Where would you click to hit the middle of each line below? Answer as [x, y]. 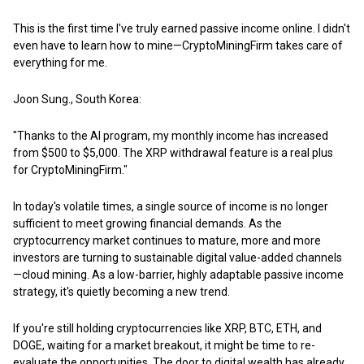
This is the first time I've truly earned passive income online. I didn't [182, 28]
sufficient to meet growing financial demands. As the [147, 223]
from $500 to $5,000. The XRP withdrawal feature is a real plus [173, 152]
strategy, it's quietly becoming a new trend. [121, 291]
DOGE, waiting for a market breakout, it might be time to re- [164, 345]
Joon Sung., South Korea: [77, 99]
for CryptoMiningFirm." [70, 169]
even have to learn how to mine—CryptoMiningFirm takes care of [178, 45]
